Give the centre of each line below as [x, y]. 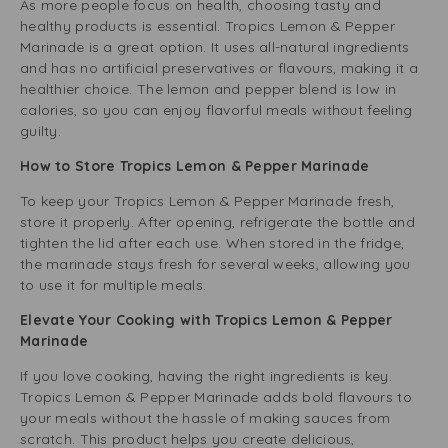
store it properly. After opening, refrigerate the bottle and [217, 222]
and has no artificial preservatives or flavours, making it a [219, 68]
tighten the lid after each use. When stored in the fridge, [212, 243]
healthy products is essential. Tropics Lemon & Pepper [207, 26]
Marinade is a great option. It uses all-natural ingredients [215, 47]
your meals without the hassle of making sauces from [205, 418]
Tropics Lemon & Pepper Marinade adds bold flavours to [216, 397]
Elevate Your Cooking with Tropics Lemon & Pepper [206, 320]
